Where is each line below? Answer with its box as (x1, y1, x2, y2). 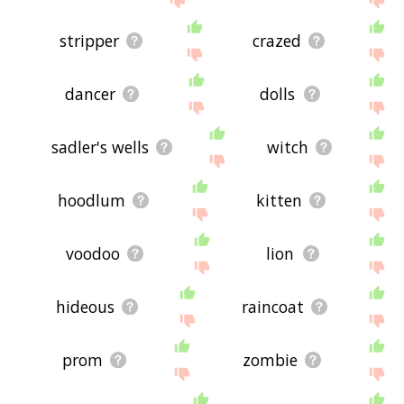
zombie (243, 349, 298, 372)
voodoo (65, 243, 120, 265)
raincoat (242, 296, 305, 318)
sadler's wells (51, 136, 150, 159)
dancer (64, 83, 115, 106)
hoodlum (58, 189, 126, 212)
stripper (59, 29, 119, 51)
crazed (252, 29, 301, 51)
